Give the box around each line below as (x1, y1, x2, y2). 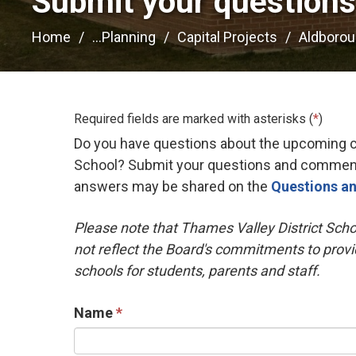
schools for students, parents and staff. (74, 261, 321, 279)
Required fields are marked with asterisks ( (74, 110, 314, 126)
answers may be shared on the (74, 177, 272, 195)
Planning (102, 28, 157, 45)
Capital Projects (177, 28, 278, 45)
